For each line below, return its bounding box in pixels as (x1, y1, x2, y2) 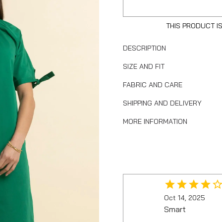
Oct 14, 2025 (164, 193, 205, 202)
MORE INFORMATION (123, 116, 187, 126)
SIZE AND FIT (123, 61, 165, 71)
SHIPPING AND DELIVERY (123, 98, 202, 108)
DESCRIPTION (123, 43, 166, 53)
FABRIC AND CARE (123, 80, 182, 89)
